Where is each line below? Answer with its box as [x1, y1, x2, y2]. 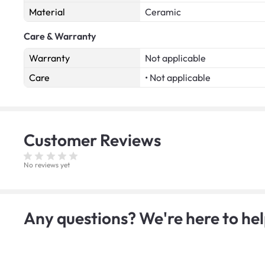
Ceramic [145, 5, 181, 18]
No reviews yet [24, 160, 70, 169]
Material [29, 5, 65, 18]
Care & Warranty [24, 30, 96, 42]
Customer [24, 129, 100, 150]
